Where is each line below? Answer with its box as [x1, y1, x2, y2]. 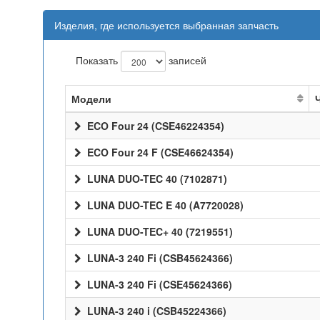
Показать [76, 52, 121, 67]
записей [166, 52, 206, 67]
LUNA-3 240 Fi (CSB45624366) [84, 251, 233, 265]
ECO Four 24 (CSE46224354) [84, 119, 224, 133]
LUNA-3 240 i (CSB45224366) [84, 304, 226, 318]
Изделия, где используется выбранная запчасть [54, 18, 279, 32]
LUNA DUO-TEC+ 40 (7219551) [84, 224, 233, 239]
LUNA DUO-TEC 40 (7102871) [84, 171, 227, 186]
